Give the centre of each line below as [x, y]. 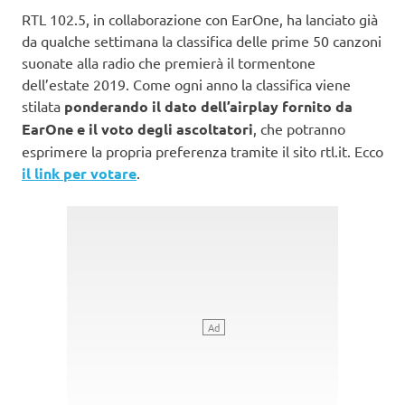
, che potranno [299, 128]
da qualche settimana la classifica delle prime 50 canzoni [202, 40]
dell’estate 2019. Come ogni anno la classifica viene [186, 84]
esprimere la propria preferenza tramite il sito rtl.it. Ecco [202, 151]
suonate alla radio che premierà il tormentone [169, 62]
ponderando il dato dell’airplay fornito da [208, 106]
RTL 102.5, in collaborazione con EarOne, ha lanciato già [200, 19]
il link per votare [79, 173]
